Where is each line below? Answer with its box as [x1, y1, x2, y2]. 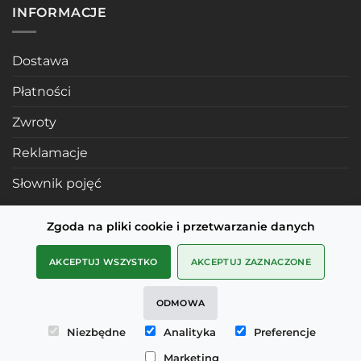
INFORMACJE [12, 4, 107, 20]
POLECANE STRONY [12, 220, 156, 236]
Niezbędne [67, 326, 126, 338]
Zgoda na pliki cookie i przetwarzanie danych [46, 219, 315, 234]
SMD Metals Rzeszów [12, 299, 148, 315]
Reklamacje [12, 145, 88, 161]
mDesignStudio [12, 330, 114, 346]
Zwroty [12, 114, 56, 131]
